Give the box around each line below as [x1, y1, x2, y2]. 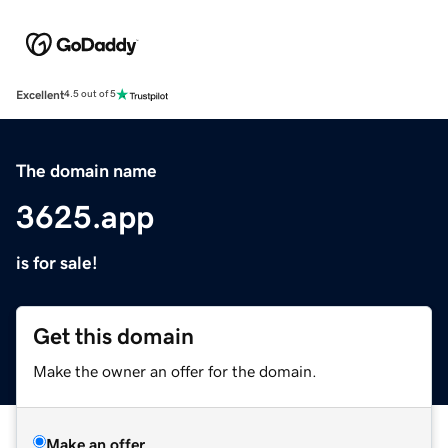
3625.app [16, 200, 154, 233]
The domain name [16, 161, 157, 180]
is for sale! [16, 253, 98, 272]
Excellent [16, 88, 64, 101]
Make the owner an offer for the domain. [33, 362, 317, 379]
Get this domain [33, 324, 194, 348]
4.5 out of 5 [64, 89, 116, 100]
